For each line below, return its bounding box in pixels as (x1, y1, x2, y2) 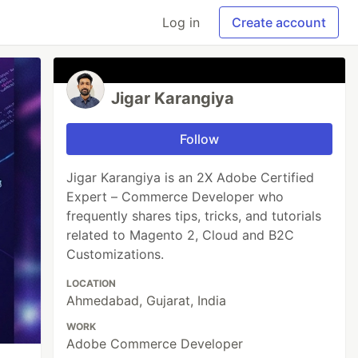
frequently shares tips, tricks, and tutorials (66, 208, 322, 224)
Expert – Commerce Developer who (66, 189, 284, 205)
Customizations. (66, 246, 165, 262)
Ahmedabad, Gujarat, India (66, 292, 227, 308)
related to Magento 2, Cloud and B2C (66, 227, 295, 243)
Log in (162, 14, 200, 30)
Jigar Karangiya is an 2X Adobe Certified (66, 169, 315, 185)
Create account (232, 14, 326, 30)
